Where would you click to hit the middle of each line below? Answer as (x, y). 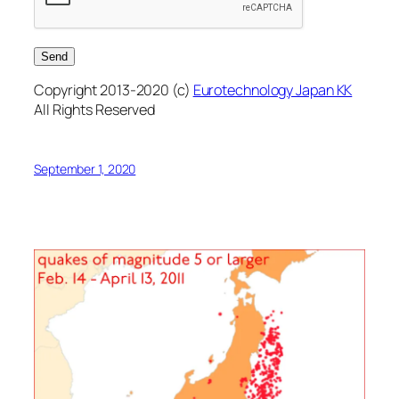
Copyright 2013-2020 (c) (114, 90)
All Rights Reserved (95, 109)
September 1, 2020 (85, 169)
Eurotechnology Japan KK (273, 90)
